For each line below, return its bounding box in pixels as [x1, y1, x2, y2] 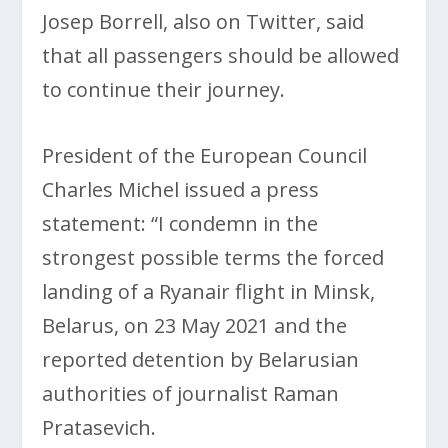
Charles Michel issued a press [42, 175, 320, 203]
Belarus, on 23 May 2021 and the [42, 311, 348, 339]
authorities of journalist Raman [42, 379, 340, 407]
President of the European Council [42, 141, 368, 169]
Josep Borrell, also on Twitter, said [42, 7, 365, 35]
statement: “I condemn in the [42, 209, 319, 237]
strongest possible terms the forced [42, 243, 385, 271]
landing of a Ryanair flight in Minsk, [42, 277, 376, 305]
